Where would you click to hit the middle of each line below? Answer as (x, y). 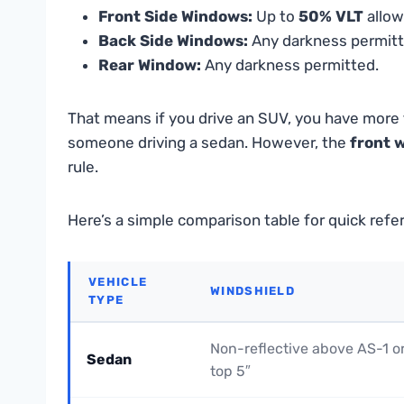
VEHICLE (118, 282)
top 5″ (230, 372)
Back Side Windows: (173, 41)
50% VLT (331, 17)
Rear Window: (150, 65)
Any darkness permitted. (290, 65)
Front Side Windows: (175, 17)
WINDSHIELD (252, 291)
